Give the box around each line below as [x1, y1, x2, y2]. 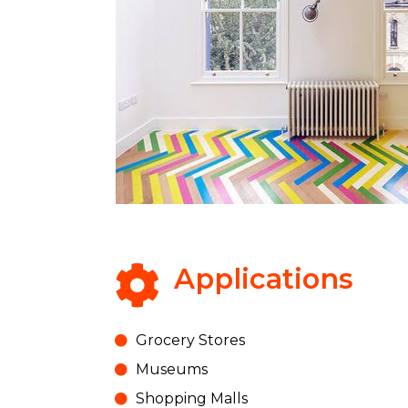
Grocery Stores [135, 331, 245, 349]
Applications [174, 260, 354, 296]
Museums [135, 360, 208, 378]
